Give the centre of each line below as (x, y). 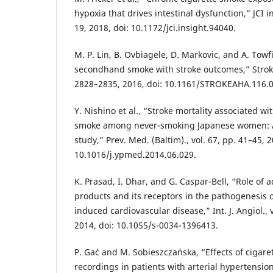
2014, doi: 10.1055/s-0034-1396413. (146, 225)
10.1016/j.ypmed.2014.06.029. (135, 155)
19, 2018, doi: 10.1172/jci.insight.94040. (155, 28)
